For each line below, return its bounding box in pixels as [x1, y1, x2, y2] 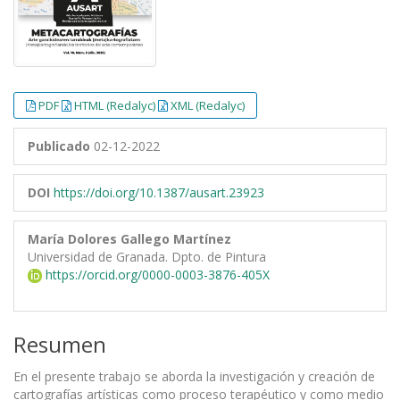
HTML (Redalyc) [74, 96, 158, 113]
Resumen [13, 329, 106, 359]
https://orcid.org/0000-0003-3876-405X [42, 265, 270, 283]
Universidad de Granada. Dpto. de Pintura [28, 247, 266, 265]
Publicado [28, 137, 90, 154]
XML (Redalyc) [171, 96, 245, 113]
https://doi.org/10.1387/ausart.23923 [54, 183, 264, 201]
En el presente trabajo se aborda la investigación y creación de [13, 367, 375, 385]
